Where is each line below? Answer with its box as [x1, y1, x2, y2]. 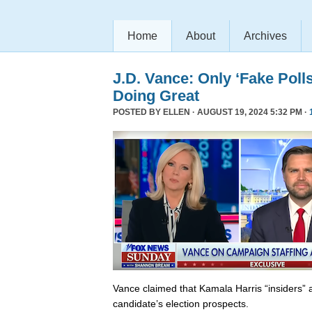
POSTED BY [113, 107, 163, 117]
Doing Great [113, 87, 199, 104]
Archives [244, 30, 287, 42]
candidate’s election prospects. [113, 298, 249, 310]
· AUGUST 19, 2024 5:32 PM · [190, 107, 309, 117]
